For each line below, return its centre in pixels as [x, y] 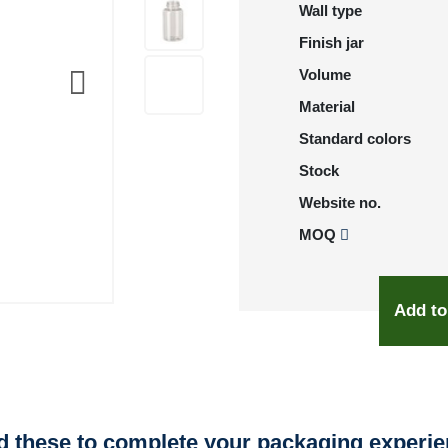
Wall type [330, 10]
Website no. [340, 202]
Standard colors [355, 138]
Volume [325, 74]
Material [327, 106]
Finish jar [331, 42]
